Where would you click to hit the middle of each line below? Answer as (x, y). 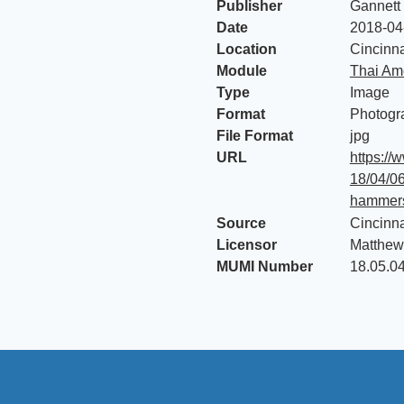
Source (241, 223)
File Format (255, 136)
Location (247, 49)
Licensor (247, 245)
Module (242, 71)
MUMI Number (265, 266)
